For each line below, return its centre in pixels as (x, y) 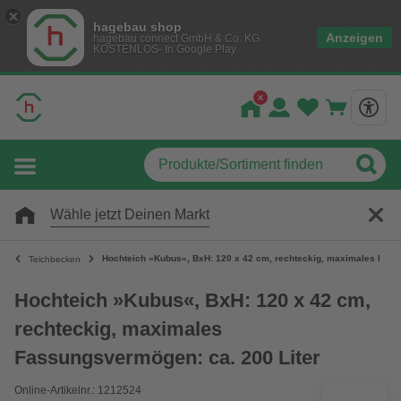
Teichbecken (55, 259)
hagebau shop (137, 27)
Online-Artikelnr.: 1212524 (78, 390)
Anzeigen (354, 38)
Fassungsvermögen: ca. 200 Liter (167, 358)
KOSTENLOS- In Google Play (165, 49)
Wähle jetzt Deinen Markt (130, 214)
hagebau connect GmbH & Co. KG (176, 38)
